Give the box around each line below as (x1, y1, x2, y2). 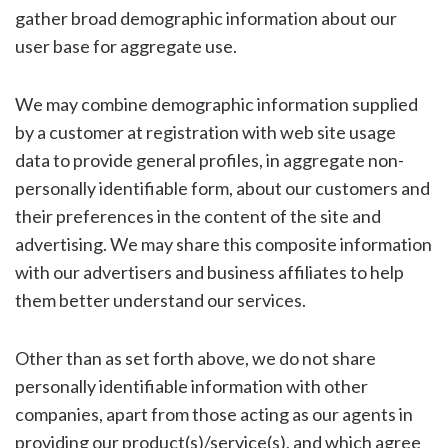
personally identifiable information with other (14, 374, 368, 397)
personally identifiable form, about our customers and (14, 176, 430, 199)
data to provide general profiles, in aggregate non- (14, 148, 404, 171)
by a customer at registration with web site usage (14, 120, 396, 143)
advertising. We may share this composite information (14, 232, 432, 255)
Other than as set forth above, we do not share (14, 346, 376, 369)
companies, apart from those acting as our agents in (14, 402, 413, 425)
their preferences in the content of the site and (14, 204, 381, 227)
